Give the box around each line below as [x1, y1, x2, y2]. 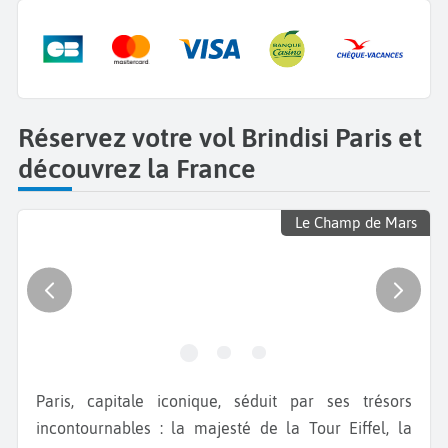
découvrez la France [18, 152, 256, 184]
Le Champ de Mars [294, 214, 417, 232]
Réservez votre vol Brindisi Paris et [18, 121, 422, 153]
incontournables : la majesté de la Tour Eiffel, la [36, 418, 412, 437]
